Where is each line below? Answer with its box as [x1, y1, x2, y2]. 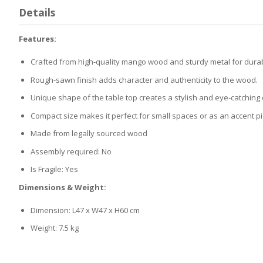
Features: [19, 33, 56, 45]
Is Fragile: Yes [31, 164, 78, 175]
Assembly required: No [31, 146, 112, 157]
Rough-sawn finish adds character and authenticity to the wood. [31, 74, 258, 85]
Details [19, 5, 55, 20]
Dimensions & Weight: [19, 181, 106, 193]
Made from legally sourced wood [31, 128, 147, 139]
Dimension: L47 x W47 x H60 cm [31, 204, 140, 215]
